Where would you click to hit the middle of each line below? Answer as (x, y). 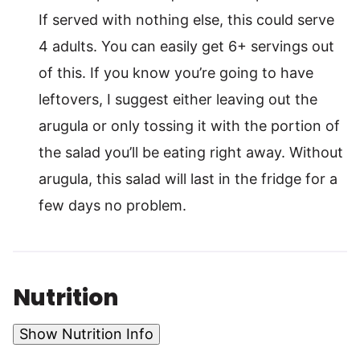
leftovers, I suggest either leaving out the (178, 99)
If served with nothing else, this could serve (186, 19)
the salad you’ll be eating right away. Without (191, 152)
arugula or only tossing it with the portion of (189, 125)
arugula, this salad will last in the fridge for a (188, 178)
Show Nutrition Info (86, 333)
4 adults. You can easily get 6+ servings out (186, 46)
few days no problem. (112, 205)
